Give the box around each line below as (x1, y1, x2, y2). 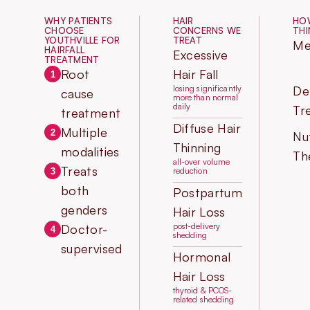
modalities (61, 144, 120, 160)
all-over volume (172, 156, 230, 167)
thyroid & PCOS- (172, 285, 232, 296)
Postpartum (172, 185, 243, 201)
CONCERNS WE (172, 25, 241, 37)
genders (61, 202, 108, 218)
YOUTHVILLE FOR (44, 35, 120, 46)
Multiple (61, 125, 107, 140)
